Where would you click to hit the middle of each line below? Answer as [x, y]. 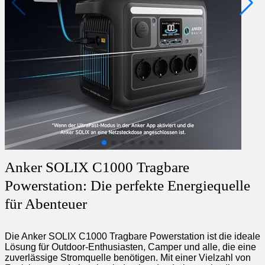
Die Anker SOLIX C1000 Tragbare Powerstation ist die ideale [132, 236]
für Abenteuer [46, 203]
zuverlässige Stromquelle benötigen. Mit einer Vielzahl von [128, 257]
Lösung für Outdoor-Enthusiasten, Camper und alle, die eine [130, 247]
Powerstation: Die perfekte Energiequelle [127, 185]
